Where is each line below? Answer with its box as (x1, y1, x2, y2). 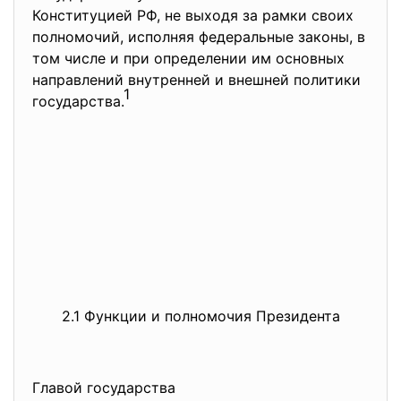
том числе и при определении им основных (32, 49, 345, 67)
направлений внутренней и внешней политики (32, 71, 361, 89)
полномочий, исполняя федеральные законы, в (32, 28, 365, 46)
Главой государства (32, 379, 180, 397)
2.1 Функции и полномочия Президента (61, 307, 340, 325)
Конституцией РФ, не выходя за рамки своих (32, 6, 354, 24)
